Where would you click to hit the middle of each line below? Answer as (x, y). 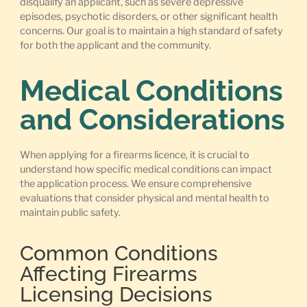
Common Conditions (119, 253)
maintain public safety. (70, 212)
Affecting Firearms (108, 273)
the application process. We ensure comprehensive (135, 183)
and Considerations (152, 119)
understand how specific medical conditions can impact (146, 169)
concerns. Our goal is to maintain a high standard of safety (151, 31)
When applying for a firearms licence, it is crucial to (134, 155)
